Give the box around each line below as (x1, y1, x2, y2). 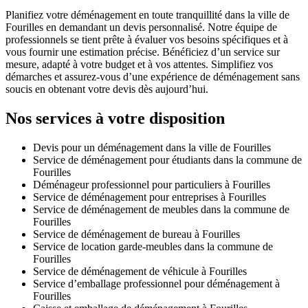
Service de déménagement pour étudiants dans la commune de (33, 153, 302, 166)
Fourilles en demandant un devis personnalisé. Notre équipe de (5, 21, 277, 33)
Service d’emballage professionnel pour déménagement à (33, 277, 280, 289)
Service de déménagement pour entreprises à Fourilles (33, 190, 266, 203)
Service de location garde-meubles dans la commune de (33, 240, 273, 252)
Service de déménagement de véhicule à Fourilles (33, 265, 247, 277)
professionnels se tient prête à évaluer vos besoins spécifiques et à (5, 33, 288, 45)
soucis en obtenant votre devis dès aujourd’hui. (5, 82, 208, 95)
